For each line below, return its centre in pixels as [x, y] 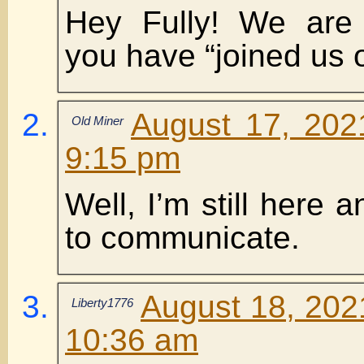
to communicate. [182, 237]
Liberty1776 [102, 302]
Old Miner [97, 120]
